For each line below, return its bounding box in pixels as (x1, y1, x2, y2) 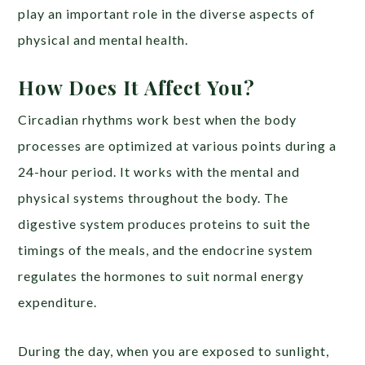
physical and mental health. (18, 31, 189, 47)
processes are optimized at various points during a (18, 137, 337, 153)
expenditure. (18, 293, 101, 310)
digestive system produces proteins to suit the (18, 215, 311, 231)
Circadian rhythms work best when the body (18, 111, 297, 127)
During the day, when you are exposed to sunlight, (18, 342, 330, 358)
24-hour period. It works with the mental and (18, 163, 301, 179)
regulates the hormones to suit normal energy (18, 267, 305, 284)
